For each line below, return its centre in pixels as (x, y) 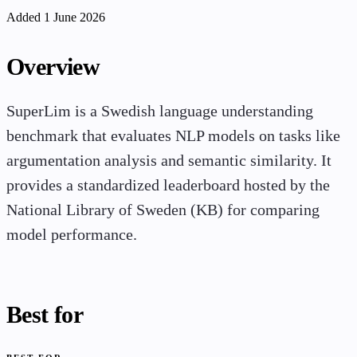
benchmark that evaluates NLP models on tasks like (173, 136)
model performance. (72, 235)
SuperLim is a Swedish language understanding (160, 112)
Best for (45, 314)
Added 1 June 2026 (56, 18)
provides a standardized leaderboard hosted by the (168, 186)
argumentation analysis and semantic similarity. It (169, 161)
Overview (53, 67)
